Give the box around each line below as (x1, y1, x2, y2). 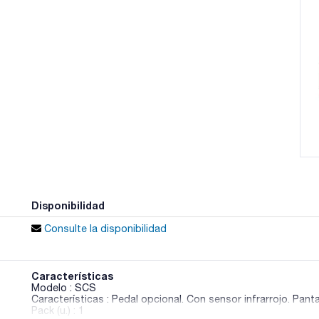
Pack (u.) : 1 (31, 304, 85, 316)
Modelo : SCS (31, 281, 97, 293)
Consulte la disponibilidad (41, 222, 167, 234)
